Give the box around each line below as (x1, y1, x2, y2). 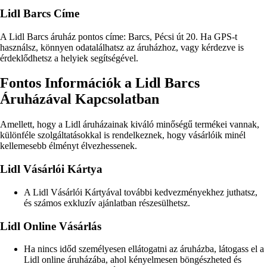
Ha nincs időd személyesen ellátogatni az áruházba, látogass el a (24, 244, 264, 254)
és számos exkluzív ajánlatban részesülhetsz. (24, 197, 190, 208)
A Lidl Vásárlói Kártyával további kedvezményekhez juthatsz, (24, 187, 257, 197)
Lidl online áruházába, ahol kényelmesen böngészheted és (24, 254, 241, 265)
